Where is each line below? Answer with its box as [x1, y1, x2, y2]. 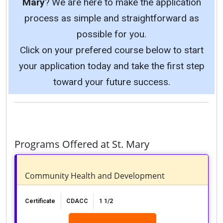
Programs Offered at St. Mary [14, 137, 149, 151]
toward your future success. [53, 76, 170, 88]
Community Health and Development [24, 170, 165, 182]
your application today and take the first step [18, 60, 205, 72]
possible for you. [77, 28, 146, 40]
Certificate [24, 198, 55, 205]
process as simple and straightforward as [24, 12, 199, 24]
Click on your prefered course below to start [19, 44, 204, 56]
